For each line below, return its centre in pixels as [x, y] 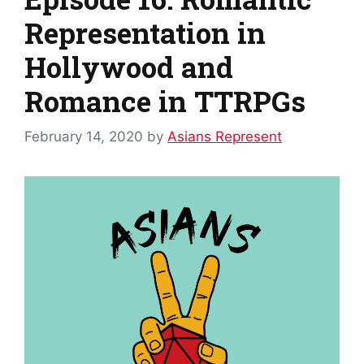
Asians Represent [225, 137]
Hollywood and [129, 66]
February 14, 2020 [84, 137]
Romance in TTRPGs [165, 100]
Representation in [145, 32]
